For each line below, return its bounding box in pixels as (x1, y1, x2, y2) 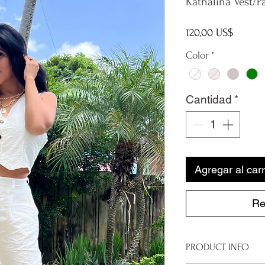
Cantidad (186, 93, 232, 106)
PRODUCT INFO (186, 241, 249, 253)
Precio (232, 26, 260, 39)
